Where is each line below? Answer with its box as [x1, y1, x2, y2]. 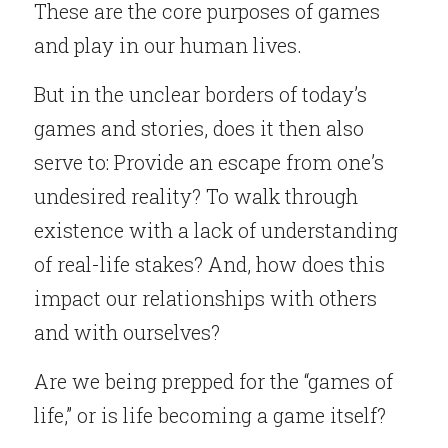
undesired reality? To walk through [34, 183, 358, 210]
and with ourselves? [34, 319, 220, 346]
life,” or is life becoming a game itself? [34, 402, 386, 429]
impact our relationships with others [34, 285, 377, 312]
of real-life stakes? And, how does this [34, 251, 385, 278]
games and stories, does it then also [34, 115, 364, 142]
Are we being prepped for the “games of [34, 368, 393, 395]
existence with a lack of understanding [34, 217, 398, 244]
